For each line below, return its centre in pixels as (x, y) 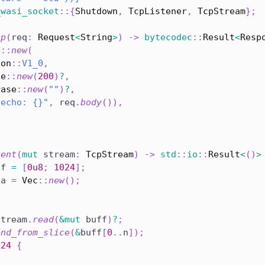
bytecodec (168, 38)
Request (56, 38)
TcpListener (158, 12)
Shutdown (96, 12)
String (96, 38)
